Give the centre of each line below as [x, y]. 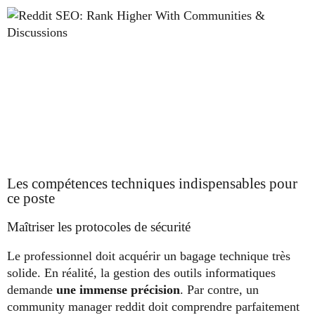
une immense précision [118, 290]
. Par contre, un [219, 290]
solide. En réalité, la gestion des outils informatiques [141, 273]
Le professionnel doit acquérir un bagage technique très [149, 256]
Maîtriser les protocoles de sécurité [99, 227]
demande [32, 290]
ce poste [31, 199]
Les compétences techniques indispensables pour [152, 184]
